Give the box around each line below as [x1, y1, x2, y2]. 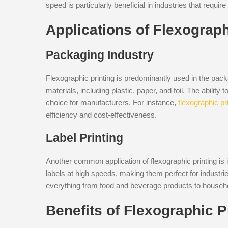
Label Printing [46, 131, 123, 145]
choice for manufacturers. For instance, [46, 98, 178, 107]
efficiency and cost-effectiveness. [46, 110, 157, 119]
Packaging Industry [46, 48, 154, 62]
